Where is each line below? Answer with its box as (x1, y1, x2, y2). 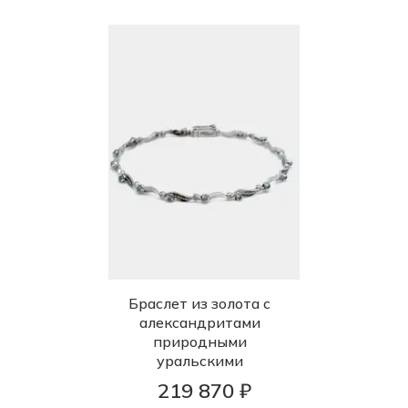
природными (152, 332, 247, 352)
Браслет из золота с (128, 294, 270, 313)
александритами (138, 313, 260, 332)
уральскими (156, 352, 243, 371)
